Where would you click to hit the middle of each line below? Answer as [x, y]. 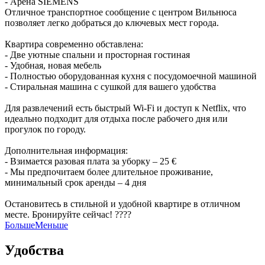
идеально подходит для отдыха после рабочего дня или [116, 119]
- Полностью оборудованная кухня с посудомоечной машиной [131, 76]
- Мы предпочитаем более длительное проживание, [109, 172]
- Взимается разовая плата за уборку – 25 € [91, 161]
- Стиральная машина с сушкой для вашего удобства [110, 87]
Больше [20, 225]
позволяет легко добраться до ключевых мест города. [112, 23]
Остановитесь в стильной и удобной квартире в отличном [122, 204]
